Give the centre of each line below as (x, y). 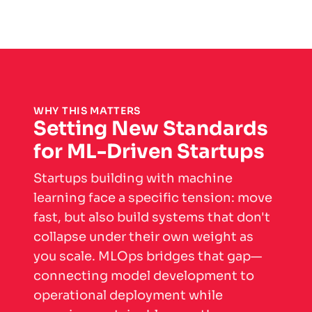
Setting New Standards (151, 129)
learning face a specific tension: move (153, 198)
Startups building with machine (133, 179)
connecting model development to (144, 276)
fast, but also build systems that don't (152, 218)
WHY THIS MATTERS (87, 111)
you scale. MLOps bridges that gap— (148, 257)
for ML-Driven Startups (149, 152)
